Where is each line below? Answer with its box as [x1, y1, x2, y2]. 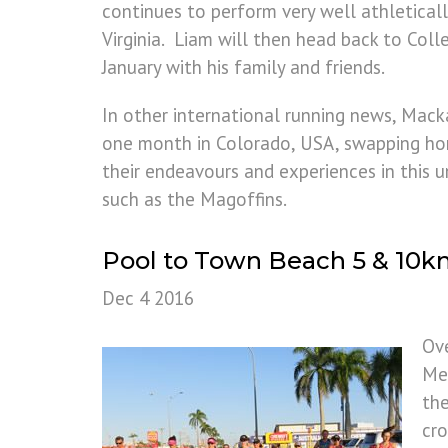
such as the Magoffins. [102, 187, 287, 211]
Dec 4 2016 [102, 286, 194, 310]
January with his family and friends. [102, 55, 385, 79]
